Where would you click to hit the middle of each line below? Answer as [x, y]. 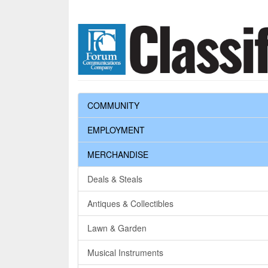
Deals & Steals [115, 179]
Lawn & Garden [117, 228]
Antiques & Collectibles [130, 204]
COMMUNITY [113, 106]
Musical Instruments [125, 253]
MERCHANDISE [118, 155]
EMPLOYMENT [116, 130]
